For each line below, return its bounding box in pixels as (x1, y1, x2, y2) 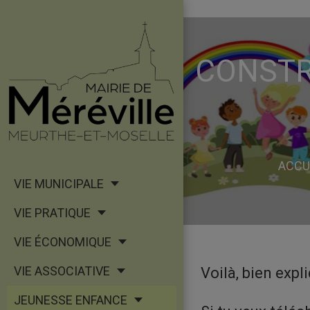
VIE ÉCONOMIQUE (14, 235, 111, 250)
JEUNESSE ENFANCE (14, 293, 127, 308)
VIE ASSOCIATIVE (14, 264, 110, 279)
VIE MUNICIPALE (14, 176, 104, 192)
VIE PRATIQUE (14, 206, 91, 221)
